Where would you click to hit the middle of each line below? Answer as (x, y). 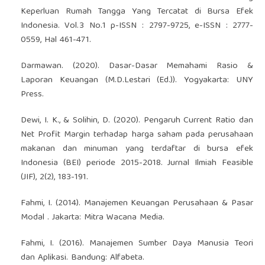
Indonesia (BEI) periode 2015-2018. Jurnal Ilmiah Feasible (137, 163)
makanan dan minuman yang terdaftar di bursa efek (137, 149)
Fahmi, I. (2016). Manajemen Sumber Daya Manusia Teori (137, 243)
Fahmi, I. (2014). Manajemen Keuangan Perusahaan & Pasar (137, 203)
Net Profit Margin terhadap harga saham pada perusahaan (137, 135)
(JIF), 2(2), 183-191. (54, 177)
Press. (32, 94)
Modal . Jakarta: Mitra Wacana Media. (92, 217)
